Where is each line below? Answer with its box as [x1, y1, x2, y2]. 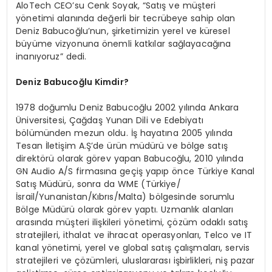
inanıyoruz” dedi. [16, 50, 87, 63]
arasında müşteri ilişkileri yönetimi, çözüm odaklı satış [16, 216, 248, 229]
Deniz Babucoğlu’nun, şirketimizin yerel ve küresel [16, 25, 230, 38]
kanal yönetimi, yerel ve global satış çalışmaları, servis [16, 242, 250, 254]
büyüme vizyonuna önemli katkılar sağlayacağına [16, 38, 231, 50]
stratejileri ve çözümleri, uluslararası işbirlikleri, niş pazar [16, 254, 255, 267]
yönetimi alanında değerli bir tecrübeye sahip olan [16, 12, 236, 25]
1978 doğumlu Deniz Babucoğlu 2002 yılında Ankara [16, 101, 239, 114]
